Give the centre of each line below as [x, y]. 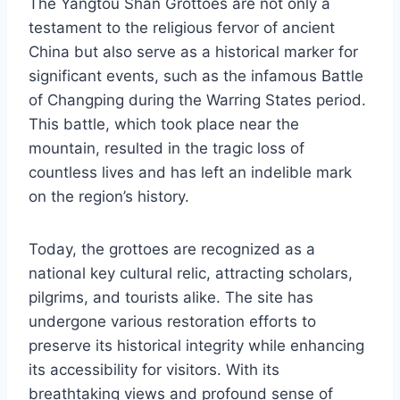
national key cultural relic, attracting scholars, [191, 273]
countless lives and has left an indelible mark [190, 172]
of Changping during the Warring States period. [197, 100]
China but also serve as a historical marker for [193, 51]
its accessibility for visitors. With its [154, 369]
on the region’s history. [109, 196]
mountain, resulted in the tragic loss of [167, 148]
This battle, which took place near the [164, 124]
